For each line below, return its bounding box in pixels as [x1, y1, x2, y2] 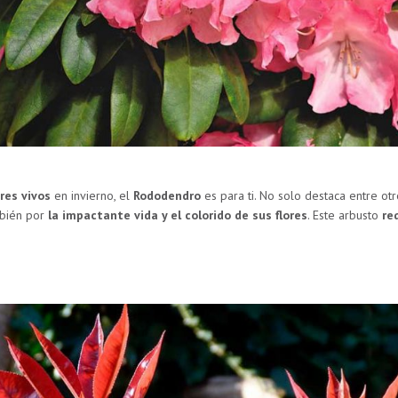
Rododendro [132, 187, 201, 203]
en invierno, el [50, 187, 133, 203]
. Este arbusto [306, 206, 382, 223]
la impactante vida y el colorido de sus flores [47, 206, 307, 223]
